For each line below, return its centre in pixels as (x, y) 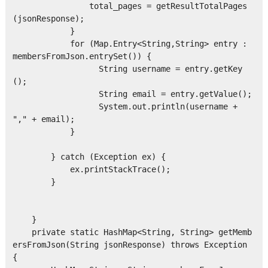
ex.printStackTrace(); (91, 170)
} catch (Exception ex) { (89, 157)
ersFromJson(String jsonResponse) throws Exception (130, 245)
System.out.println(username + (125, 107)
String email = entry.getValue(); (132, 94)
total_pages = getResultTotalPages (130, 6)
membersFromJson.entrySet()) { (82, 57)
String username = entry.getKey (127, 69)
